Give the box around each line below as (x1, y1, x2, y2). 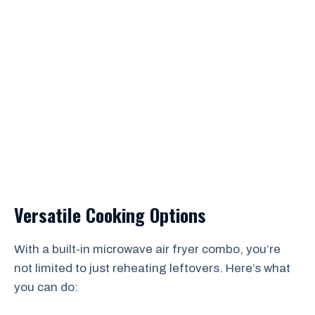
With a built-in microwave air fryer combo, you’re (14, 243, 281, 256)
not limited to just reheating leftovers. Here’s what (14, 262, 290, 275)
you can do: (14, 281, 78, 294)
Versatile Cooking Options (14, 201, 206, 229)
